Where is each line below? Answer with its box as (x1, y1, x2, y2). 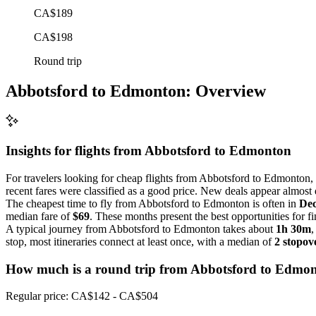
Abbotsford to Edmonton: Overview (6, 81, 266, 100)
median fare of (6, 209, 73, 222)
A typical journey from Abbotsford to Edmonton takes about (6, 222, 276, 235)
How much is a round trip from (6, 261, 190, 276)
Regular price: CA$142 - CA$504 (6, 290, 158, 303)
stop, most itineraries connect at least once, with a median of (6, 235, 274, 248)
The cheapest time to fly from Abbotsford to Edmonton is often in (6, 197, 299, 209)
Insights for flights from (6, 143, 145, 159)
